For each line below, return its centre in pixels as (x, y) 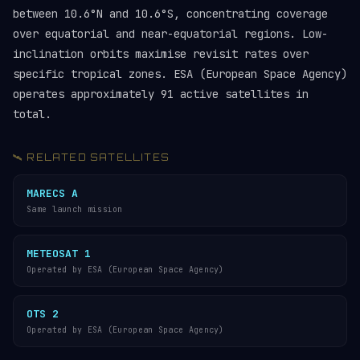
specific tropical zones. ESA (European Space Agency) (180, 74)
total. (32, 114)
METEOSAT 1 (59, 254)
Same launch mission (75, 209)
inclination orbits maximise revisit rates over (161, 54)
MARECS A (52, 193)
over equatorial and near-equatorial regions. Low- (170, 34)
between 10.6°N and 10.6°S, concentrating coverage (170, 14)
